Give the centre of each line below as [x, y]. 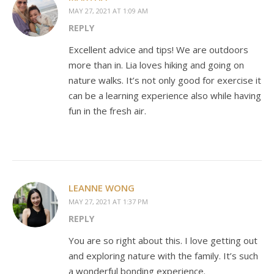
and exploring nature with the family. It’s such [163, 255]
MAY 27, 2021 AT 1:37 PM [108, 201]
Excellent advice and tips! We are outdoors [158, 49]
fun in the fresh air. [107, 110]
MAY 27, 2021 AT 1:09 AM [108, 10]
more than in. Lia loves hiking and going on [156, 65]
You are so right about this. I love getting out [163, 240]
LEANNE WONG [102, 187]
